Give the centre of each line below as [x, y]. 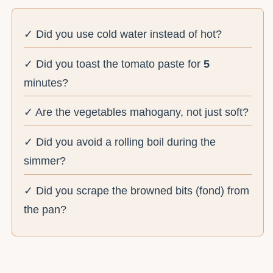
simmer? [45, 161]
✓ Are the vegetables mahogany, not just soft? [136, 112]
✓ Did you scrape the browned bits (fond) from [137, 190]
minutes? [46, 83]
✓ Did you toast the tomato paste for [114, 64]
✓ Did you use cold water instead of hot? [123, 34]
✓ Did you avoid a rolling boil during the [120, 142]
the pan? [45, 209]
